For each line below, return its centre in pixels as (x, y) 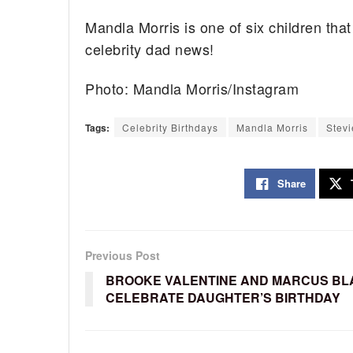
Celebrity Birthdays (170, 127)
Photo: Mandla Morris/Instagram (192, 89)
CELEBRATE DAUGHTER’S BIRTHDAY (223, 297)
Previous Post (123, 255)
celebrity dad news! (150, 48)
